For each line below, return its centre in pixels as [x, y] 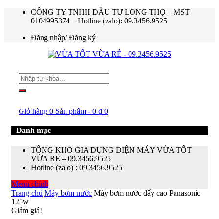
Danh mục [33, 131]
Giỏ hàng [33, 111]
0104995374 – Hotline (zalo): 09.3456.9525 [99, 21]
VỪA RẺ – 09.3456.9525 [71, 158]
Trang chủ [27, 193]
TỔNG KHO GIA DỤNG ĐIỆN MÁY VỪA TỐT [111, 150]
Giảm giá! [27, 210]
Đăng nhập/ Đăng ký [63, 37]
